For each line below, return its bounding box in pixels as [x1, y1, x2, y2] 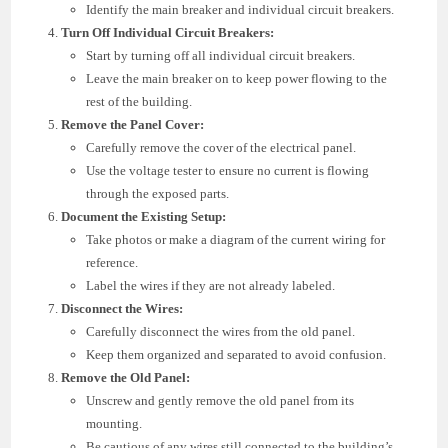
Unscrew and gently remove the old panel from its [86, 392, 355, 408]
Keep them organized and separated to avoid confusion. [86, 346, 387, 362]
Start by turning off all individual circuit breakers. [86, 47, 356, 63]
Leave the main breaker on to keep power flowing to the [86, 70, 388, 86]
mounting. [86, 415, 143, 431]
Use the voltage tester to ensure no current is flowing [86, 162, 370, 178]
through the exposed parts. [86, 185, 230, 201]
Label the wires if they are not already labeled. [86, 277, 336, 293]
